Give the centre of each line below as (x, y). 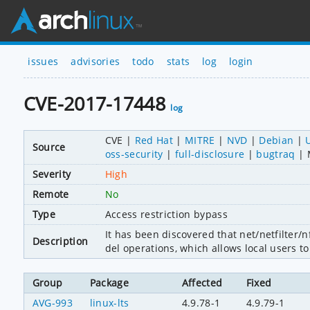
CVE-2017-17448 (97, 104)
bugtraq (276, 154)
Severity (52, 174)
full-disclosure (210, 154)
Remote (51, 194)
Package (109, 282)
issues (43, 61)
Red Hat (154, 140)
